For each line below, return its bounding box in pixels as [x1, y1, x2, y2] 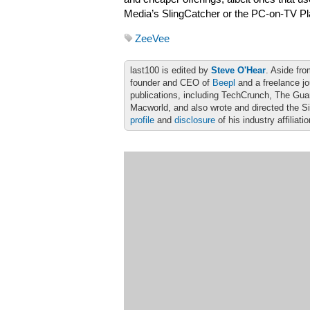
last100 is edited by [130, 65, 211, 75]
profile [130, 115, 154, 125]
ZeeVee [135, 33, 170, 44]
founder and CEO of [130, 77, 212, 88]
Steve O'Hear [211, 65, 266, 75]
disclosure [174, 115, 215, 125]
